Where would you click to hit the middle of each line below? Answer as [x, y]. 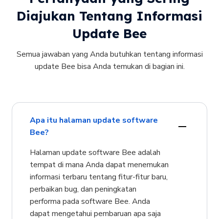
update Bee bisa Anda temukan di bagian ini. [109, 67]
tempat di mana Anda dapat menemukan [99, 164]
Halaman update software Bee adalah [95, 152]
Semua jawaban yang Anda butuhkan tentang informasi [109, 55]
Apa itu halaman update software [94, 120]
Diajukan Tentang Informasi [109, 16]
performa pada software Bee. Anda [90, 201]
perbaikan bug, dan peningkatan [83, 189]
